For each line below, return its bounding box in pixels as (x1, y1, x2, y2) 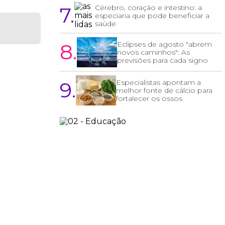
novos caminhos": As (117, 48, 190, 57)
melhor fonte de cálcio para (116, 86, 213, 95)
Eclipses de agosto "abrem (117, 40, 212, 49)
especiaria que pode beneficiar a (95, 11, 210, 21)
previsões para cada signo (117, 56, 208, 65)
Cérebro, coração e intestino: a (95, 3, 202, 13)
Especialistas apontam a (116, 78, 201, 87)
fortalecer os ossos (116, 94, 183, 103)
